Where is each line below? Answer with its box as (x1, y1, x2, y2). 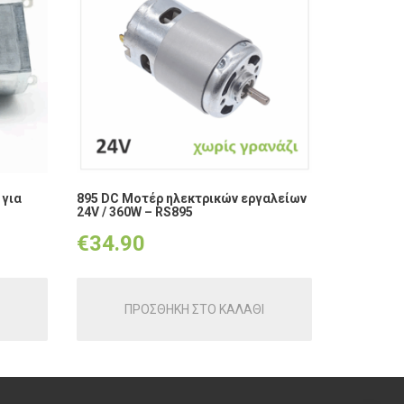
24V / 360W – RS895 (76, 205, 193, 220)
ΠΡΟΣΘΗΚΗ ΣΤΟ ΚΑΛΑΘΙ (124, 301, 264, 317)
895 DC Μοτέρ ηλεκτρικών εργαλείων (76, 191, 307, 207)
